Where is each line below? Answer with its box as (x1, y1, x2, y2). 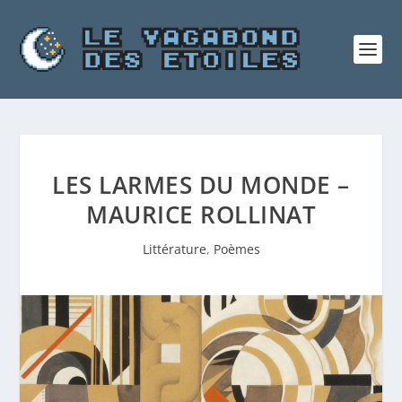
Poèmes (213, 240, 260, 258)
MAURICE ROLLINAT (86, 198, 316, 231)
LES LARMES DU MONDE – (52, 169, 350, 201)
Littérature (142, 240, 206, 258)
